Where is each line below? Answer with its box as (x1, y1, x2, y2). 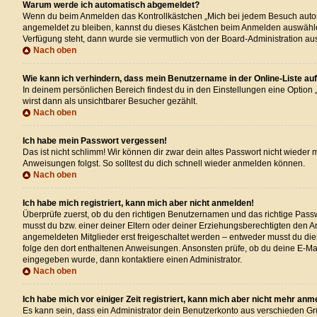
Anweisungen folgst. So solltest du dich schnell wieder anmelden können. (23, 158, 305, 169)
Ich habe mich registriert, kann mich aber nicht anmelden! (23, 198, 254, 209)
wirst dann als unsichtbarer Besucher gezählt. (23, 96, 197, 107)
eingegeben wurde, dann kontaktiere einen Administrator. (23, 255, 242, 265)
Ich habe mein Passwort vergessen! (23, 136, 167, 146)
